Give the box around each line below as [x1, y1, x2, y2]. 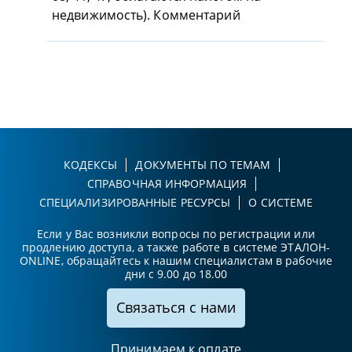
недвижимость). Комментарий [52, 6, 240, 24]
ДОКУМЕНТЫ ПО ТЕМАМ [135, 157, 271, 173]
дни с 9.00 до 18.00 [124, 266, 228, 282]
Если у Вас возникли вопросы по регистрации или [37, 226, 315, 242]
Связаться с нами [116, 298, 236, 317]
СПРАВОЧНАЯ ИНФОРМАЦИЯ [86, 176, 247, 192]
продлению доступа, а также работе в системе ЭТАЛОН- [21, 240, 331, 255]
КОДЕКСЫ [63, 157, 118, 173]
